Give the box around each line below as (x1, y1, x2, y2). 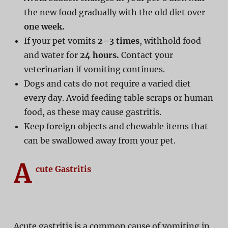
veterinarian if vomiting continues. (23, 64, 165, 74)
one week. (23, 21, 65, 32)
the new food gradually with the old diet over (23, 7, 205, 17)
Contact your (119, 49, 173, 60)
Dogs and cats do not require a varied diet (23, 78, 191, 89)
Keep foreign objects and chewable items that (23, 121, 208, 131)
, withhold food (139, 35, 201, 46)
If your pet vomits (23, 35, 98, 46)
